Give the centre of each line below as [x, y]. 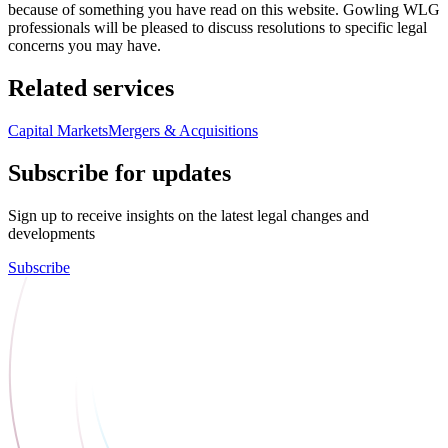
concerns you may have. [84, 46]
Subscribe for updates [119, 172]
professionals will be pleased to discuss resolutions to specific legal [217, 28]
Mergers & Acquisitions [183, 130]
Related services [91, 88]
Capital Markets [58, 130]
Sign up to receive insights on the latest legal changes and [188, 215]
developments [51, 233]
